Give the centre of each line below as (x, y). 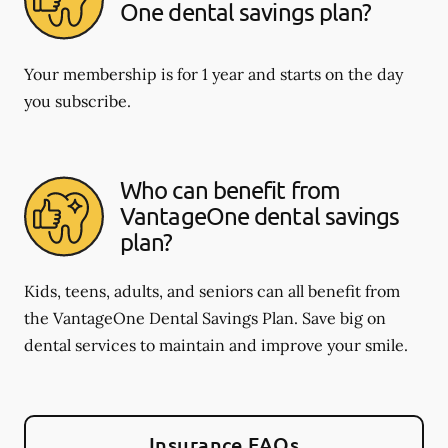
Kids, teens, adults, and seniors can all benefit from (212, 290)
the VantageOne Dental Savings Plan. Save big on (205, 317)
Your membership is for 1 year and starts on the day (213, 73)
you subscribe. (77, 100)
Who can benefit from (230, 190)
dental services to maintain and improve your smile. (216, 344)
